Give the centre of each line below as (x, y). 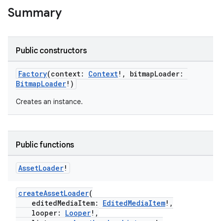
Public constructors (51, 51)
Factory (33, 74)
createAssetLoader (54, 193)
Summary (35, 13)
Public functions (45, 145)
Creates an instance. (49, 102)
